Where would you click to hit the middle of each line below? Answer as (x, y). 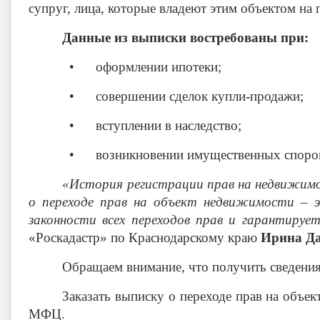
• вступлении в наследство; (155, 125)
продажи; (276, 96)
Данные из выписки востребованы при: (186, 37)
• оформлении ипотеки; (145, 67)
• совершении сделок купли (157, 96)
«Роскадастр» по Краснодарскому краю (145, 237)
